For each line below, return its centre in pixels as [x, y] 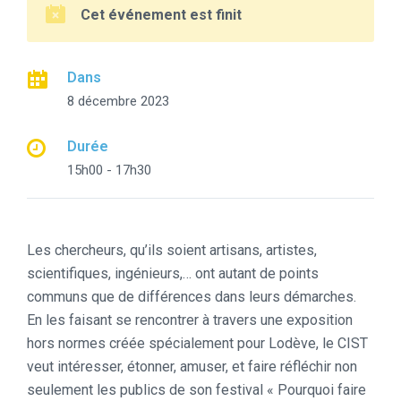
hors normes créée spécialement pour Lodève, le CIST [197, 343]
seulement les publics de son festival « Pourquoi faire [196, 389]
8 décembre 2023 [118, 101]
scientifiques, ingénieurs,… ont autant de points [173, 273]
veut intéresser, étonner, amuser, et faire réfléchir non [192, 366]
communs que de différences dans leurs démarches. [192, 296]
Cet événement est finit [161, 14]
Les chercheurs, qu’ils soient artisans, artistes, [172, 250]
